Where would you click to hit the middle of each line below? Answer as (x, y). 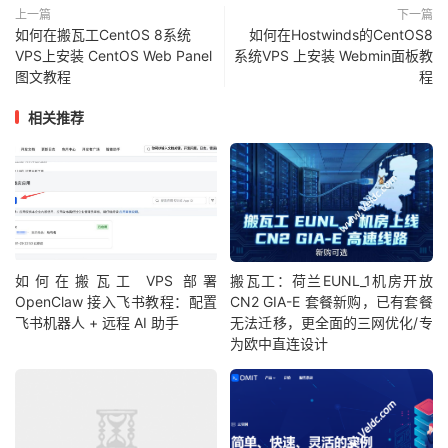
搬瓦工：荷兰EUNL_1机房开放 (331, 280)
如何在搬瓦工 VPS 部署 (116, 280)
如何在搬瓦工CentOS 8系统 (103, 34)
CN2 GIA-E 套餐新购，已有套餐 (331, 301)
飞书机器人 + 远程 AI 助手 (97, 322)
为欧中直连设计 (279, 343)
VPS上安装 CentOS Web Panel (113, 55)
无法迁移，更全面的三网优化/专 (331, 322)
